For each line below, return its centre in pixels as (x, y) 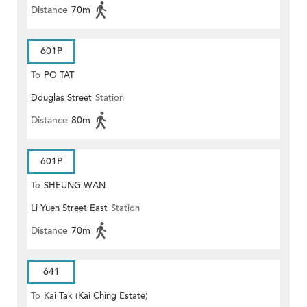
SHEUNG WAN (75, 186)
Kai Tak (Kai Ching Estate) (96, 296)
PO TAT (59, 76)
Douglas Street (61, 98)
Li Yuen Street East (69, 209)
